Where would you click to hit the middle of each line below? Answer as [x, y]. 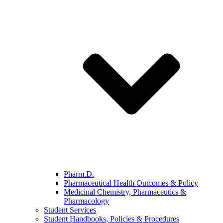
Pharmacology [86, 201]
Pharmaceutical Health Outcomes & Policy [131, 183]
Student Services [70, 210]
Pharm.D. [79, 174]
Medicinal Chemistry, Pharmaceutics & [125, 192]
